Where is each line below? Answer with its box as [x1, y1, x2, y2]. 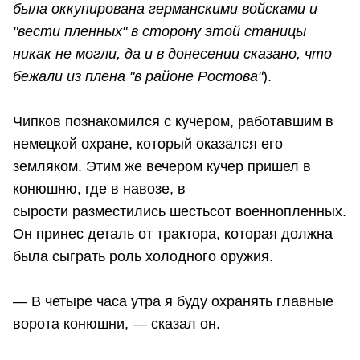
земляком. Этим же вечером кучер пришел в [13, 158, 311, 175]
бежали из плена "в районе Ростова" [13, 68, 263, 85]
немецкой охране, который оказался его [13, 136, 283, 153]
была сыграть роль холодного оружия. [13, 248, 273, 265]
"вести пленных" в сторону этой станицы [13, 23, 306, 40]
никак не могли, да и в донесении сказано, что [13, 46, 332, 63]
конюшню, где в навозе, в [13, 181, 186, 198]
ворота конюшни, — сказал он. [13, 316, 220, 333]
